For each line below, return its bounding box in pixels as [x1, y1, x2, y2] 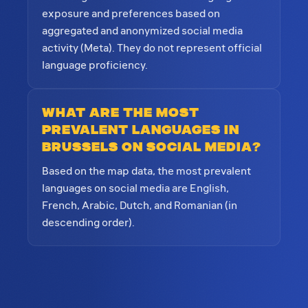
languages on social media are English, [42, 182, 229, 195]
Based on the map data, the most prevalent [42, 165, 251, 178]
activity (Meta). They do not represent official [42, 42, 262, 55]
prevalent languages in [42, 122, 239, 135]
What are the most [42, 105, 199, 118]
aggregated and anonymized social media [42, 25, 243, 38]
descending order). [42, 217, 135, 230]
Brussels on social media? [42, 140, 261, 153]
